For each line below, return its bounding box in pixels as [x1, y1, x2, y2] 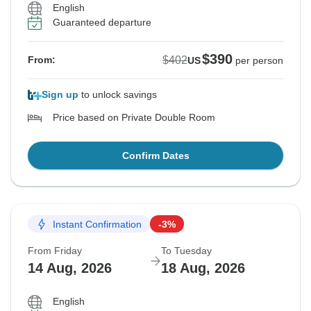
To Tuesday [161, 245, 212, 257]
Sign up [42, 89, 78, 101]
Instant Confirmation [53, 218, 142, 230]
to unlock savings [78, 89, 157, 101]
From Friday [28, 245, 82, 257]
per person [235, 55, 283, 67]
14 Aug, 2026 [28, 260, 112, 276]
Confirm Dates [121, 150, 190, 162]
